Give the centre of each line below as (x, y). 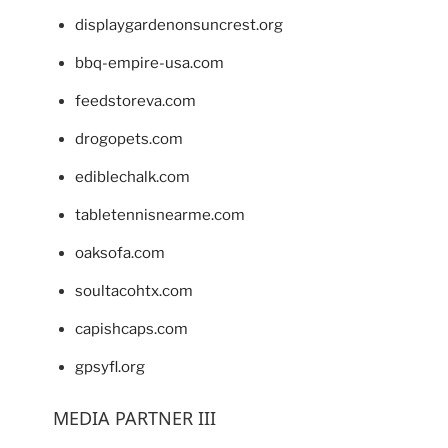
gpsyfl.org (110, 367)
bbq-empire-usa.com (149, 63)
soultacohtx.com (134, 291)
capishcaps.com (131, 329)
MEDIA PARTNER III (134, 418)
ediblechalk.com (132, 177)
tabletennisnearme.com (160, 215)
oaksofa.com (120, 253)
